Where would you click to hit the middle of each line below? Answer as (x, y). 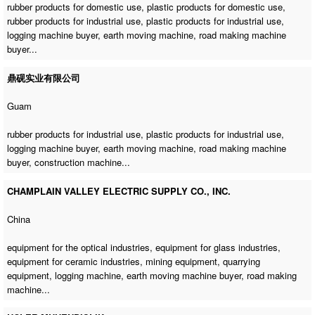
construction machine (78, 162)
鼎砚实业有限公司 (44, 77)
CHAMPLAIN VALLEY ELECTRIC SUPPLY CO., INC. (119, 191)
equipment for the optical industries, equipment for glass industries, (144, 247)
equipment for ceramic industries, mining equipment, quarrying (134, 261)
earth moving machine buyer (184, 275)
